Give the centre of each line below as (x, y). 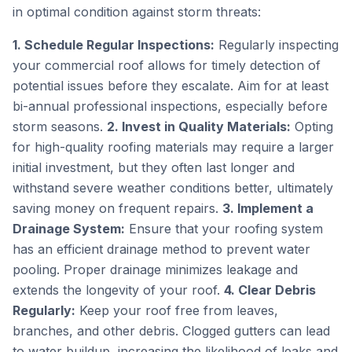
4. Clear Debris (270, 290)
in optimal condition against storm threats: (137, 12)
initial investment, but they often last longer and (154, 167)
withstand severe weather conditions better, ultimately (173, 188)
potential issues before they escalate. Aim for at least (170, 86)
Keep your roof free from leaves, (177, 310)
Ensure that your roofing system (224, 229)
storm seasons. (60, 126)
